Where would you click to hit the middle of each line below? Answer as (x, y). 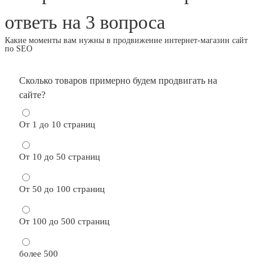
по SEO (19, 48)
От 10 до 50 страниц (60, 156)
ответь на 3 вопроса (85, 22)
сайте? (32, 95)
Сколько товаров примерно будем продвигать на (118, 80)
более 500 (39, 253)
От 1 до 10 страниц (57, 124)
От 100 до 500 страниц (64, 221)
